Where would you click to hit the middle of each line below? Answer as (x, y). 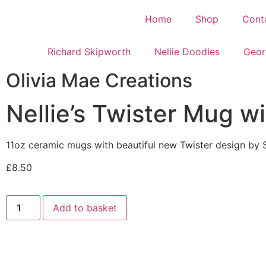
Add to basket (85, 208)
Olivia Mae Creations (99, 80)
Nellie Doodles (187, 52)
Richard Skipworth (89, 52)
